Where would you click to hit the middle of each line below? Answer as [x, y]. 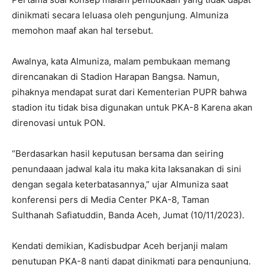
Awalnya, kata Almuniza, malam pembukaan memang [121, 61]
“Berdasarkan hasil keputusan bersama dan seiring [118, 153]
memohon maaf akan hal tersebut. [83, 30]
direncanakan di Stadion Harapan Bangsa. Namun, [116, 76]
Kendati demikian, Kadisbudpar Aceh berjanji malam [120, 245]
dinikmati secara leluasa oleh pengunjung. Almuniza [120, 15]
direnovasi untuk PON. [59, 122]
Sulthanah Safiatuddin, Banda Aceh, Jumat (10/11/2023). [128, 215]
